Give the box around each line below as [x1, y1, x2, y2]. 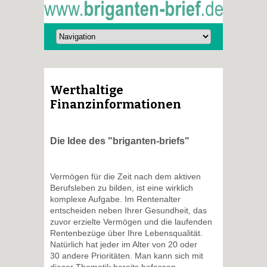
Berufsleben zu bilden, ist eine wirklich [50, 183, 193, 193]
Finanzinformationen [50, 97, 181, 111]
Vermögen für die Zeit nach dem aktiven [50, 172, 201, 182]
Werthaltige [50, 83, 123, 97]
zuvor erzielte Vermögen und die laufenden [50, 217, 212, 227]
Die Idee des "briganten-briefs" [50, 136, 190, 147]
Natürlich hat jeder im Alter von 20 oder [50, 240, 197, 250]
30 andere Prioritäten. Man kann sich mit [50, 251, 203, 261]
